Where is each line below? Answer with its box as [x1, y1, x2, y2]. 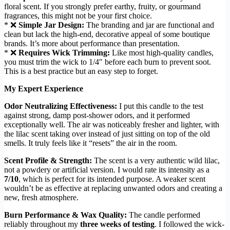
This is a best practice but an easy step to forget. [4, 66, 158, 75]
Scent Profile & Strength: [4, 156, 92, 165]
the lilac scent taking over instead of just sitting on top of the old [4, 129, 210, 138]
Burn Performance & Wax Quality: [4, 210, 127, 219]
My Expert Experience [4, 84, 83, 93]
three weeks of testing [80, 219, 155, 228]
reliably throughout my [4, 219, 80, 228]
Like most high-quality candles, [110, 48, 214, 57]
